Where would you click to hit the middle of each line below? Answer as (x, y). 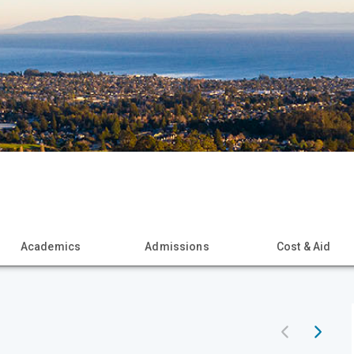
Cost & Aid (303, 247)
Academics (51, 247)
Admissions (177, 247)
